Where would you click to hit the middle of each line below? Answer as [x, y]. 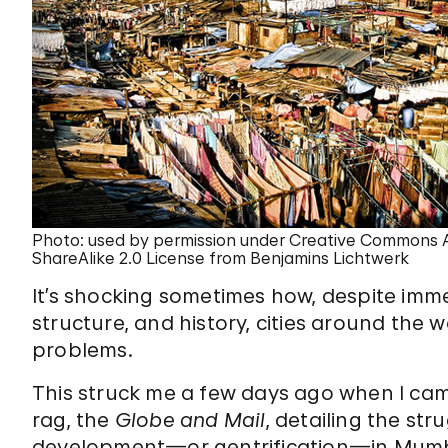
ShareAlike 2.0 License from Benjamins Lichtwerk [220, 258]
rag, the [73, 420]
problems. [82, 350]
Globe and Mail [190, 420]
